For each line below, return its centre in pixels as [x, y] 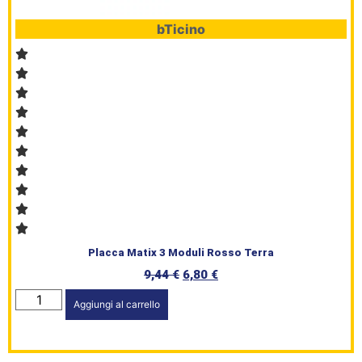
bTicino [181, 29]
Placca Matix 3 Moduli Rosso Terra [181, 252]
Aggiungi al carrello [117, 304]
